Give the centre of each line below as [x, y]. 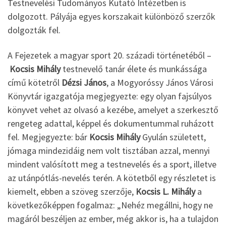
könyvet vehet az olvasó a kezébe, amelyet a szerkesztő [113, 109]
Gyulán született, [173, 137]
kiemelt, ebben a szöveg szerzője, [72, 191]
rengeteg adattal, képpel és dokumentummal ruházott [111, 123]
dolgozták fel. [34, 30]
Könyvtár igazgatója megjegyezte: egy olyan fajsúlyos [110, 96]
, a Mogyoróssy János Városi [160, 82]
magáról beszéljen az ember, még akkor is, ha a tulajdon [113, 218]
